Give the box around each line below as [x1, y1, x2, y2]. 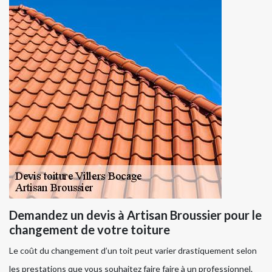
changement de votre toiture [9, 222, 170, 237]
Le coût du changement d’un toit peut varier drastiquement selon [9, 245, 257, 256]
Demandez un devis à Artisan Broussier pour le [9, 207, 262, 222]
